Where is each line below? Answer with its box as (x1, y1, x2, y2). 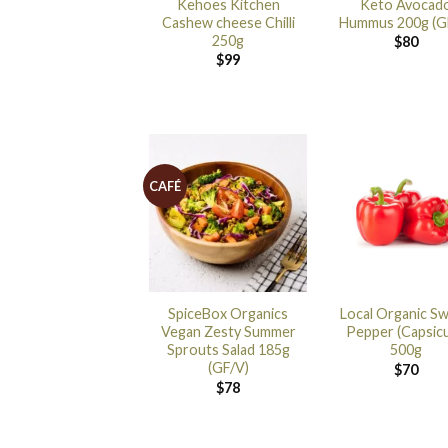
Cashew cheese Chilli (161, 13, 295, 31)
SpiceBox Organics (168, 305, 289, 323)
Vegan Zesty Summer (160, 323, 296, 341)
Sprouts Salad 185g (166, 341, 290, 359)
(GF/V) (207, 359, 249, 377)
